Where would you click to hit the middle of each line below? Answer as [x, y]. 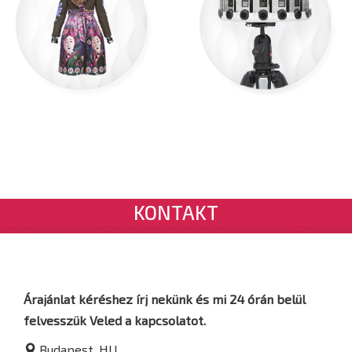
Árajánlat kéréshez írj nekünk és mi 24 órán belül [165, 299]
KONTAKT [176, 212]
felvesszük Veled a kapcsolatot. [115, 320]
